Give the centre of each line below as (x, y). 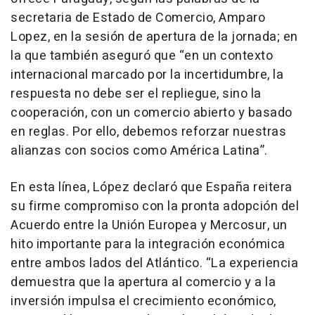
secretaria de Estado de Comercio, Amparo (138, 18)
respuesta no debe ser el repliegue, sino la (136, 94)
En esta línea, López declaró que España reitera (152, 187)
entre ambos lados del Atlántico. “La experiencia (154, 263)
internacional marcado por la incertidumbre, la (147, 75)
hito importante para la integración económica (148, 244)
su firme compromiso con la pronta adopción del (155, 206)
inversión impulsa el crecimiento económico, (143, 301)
